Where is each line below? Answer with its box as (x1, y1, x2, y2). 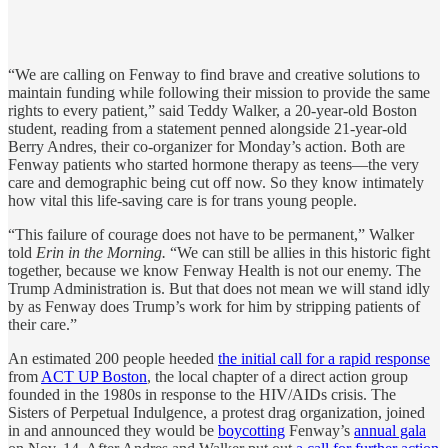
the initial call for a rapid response (218, 349, 430, 367)
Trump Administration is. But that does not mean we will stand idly (8, 279, 430, 297)
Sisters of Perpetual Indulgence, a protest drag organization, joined (8, 403, 425, 421)
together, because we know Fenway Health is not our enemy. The (8, 261, 421, 279)
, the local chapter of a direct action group (147, 367, 408, 385)
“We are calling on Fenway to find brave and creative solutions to (8, 65, 420, 83)
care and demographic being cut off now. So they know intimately (8, 173, 424, 191)
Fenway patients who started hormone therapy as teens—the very (8, 155, 419, 173)
